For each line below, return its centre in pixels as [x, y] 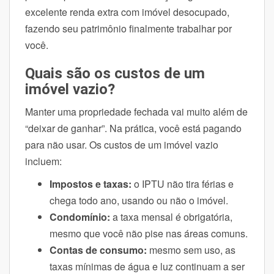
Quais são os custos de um [115, 73]
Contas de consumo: [99, 250]
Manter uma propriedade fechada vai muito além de [136, 111]
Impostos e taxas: [91, 183]
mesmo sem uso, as [192, 250]
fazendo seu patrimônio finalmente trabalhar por [128, 28]
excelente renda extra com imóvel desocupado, [127, 12]
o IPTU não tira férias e [183, 183]
